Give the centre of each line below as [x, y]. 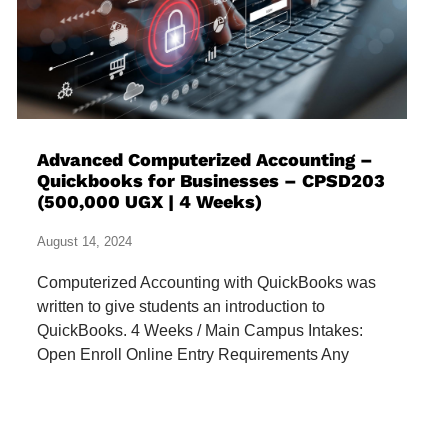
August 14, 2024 [84, 242]
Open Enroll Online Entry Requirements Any [193, 355]
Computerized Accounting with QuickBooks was [206, 283]
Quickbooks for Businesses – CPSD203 [211, 181]
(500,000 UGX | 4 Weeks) [149, 202]
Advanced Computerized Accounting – [205, 160]
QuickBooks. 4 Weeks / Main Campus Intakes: [200, 331]
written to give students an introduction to [181, 307]
